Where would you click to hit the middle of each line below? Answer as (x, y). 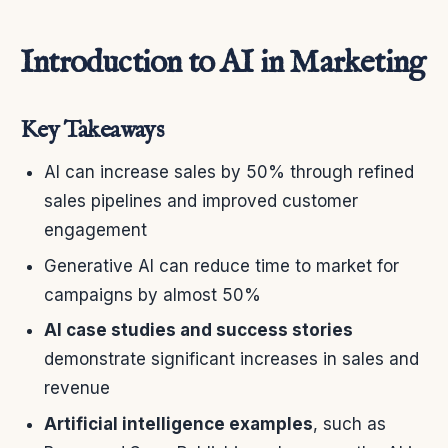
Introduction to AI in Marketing (223, 64)
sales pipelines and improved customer (201, 201)
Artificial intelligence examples (178, 423)
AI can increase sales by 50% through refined (229, 172)
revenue (77, 388)
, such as (349, 423)
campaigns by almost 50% (152, 294)
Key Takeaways (92, 131)
